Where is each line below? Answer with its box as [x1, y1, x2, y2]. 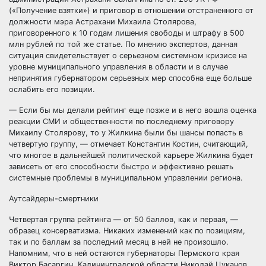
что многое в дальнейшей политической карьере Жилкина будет [9, 151, 254, 160]
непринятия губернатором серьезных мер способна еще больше [9, 74, 252, 83]
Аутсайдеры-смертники [9, 194, 101, 203]
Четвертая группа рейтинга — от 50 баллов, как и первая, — [9, 215, 238, 224]
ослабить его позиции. [9, 85, 95, 94]
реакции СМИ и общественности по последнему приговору [9, 117, 234, 126]
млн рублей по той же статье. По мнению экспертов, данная [9, 40, 237, 49]
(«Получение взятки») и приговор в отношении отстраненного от [9, 6, 254, 15]
